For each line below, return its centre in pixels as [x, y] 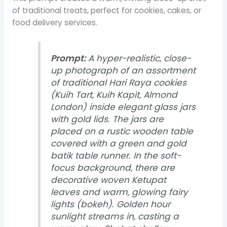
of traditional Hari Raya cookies [119, 82]
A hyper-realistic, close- [139, 58]
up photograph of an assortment [123, 70]
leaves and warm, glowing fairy [120, 192]
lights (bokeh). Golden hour [111, 204]
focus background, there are [113, 167]
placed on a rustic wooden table [122, 131]
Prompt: [68, 58]
